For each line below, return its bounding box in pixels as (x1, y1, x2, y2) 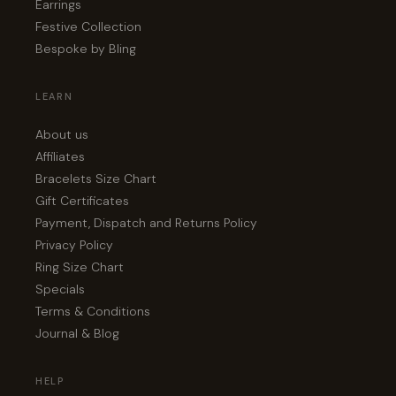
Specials (35, 281, 85, 298)
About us (35, 126, 88, 143)
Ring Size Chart (35, 259, 124, 276)
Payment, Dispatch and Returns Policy (35, 215, 257, 232)
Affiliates (35, 148, 85, 165)
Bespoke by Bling (35, 41, 136, 57)
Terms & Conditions (35, 303, 150, 320)
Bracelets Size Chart (35, 171, 156, 187)
